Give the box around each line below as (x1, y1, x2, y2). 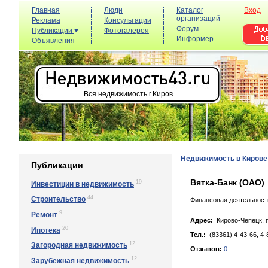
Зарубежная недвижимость (31, 256, 129, 265)
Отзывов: (190, 245, 222, 252)
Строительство (31, 195, 86, 204)
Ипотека (31, 226, 60, 234)
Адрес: (190, 217, 213, 224)
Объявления (32, 36, 75, 45)
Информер (176, 35, 214, 43)
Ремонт (31, 210, 57, 219)
